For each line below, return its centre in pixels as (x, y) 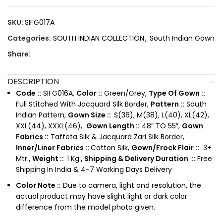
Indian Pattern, (42, 115)
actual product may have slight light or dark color (102, 196)
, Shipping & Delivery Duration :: (138, 158)
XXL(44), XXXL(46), (51, 126)
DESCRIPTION (33, 81)
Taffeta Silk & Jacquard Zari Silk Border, (116, 137)
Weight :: (50, 158)
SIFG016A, (59, 93)
